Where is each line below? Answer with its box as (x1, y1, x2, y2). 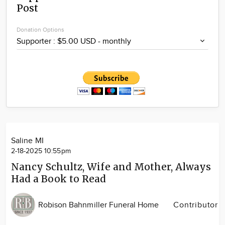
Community (89, 3, 130, 13)
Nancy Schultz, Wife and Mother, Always (11, 161, 211, 173)
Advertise (92, 35, 127, 45)
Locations (92, 19, 127, 29)
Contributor (173, 200, 218, 210)
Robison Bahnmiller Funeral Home (38, 200, 159, 210)
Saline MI (11, 136, 44, 146)
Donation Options (17, 26, 64, 33)
